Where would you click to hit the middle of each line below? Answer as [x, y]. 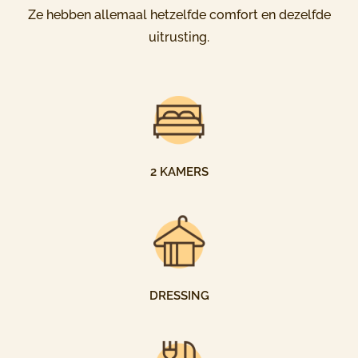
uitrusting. [179, 37]
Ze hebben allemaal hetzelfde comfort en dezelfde [179, 15]
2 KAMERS [179, 172]
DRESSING [179, 296]
